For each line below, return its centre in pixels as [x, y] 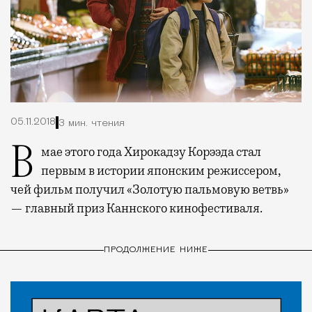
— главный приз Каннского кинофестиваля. [136, 209]
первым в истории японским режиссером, [161, 171]
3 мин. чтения [92, 123]
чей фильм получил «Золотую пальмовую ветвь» [150, 190]
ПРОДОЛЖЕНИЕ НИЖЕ [156, 250]
